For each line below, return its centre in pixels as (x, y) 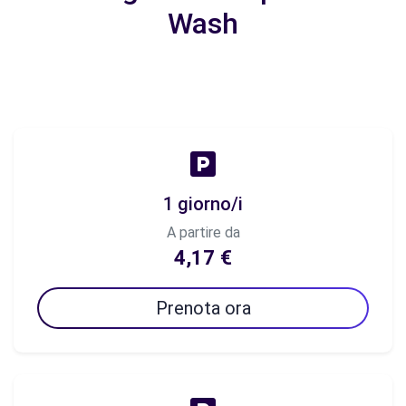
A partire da (203, 232)
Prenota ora (203, 308)
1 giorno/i (203, 204)
